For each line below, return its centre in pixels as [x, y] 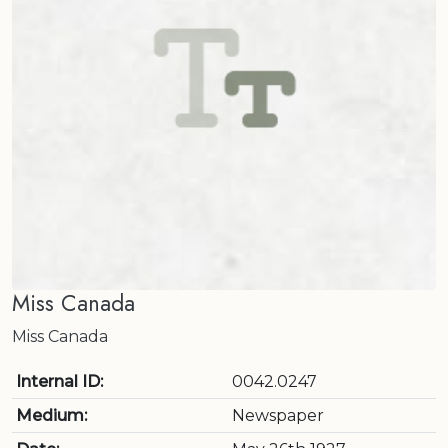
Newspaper [278, 415]
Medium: [51, 415]
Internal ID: [59, 381]
